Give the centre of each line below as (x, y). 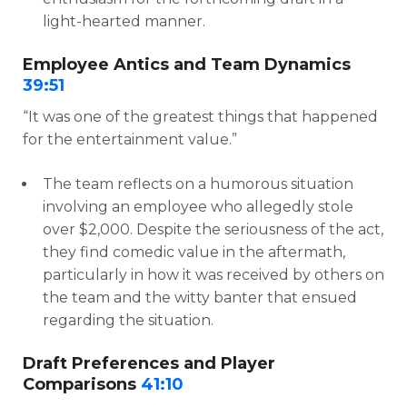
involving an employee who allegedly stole (198, 206)
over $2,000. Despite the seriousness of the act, (213, 229)
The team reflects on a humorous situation (198, 184)
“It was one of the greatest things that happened (200, 116)
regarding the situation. (128, 320)
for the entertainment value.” (130, 139)
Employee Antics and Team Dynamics (187, 64)
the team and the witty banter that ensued (200, 297)
